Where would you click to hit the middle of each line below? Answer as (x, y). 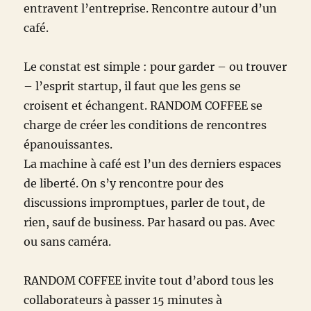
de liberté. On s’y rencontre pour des (124, 184)
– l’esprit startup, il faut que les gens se (133, 86)
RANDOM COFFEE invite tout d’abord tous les (149, 281)
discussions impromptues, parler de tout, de (145, 203)
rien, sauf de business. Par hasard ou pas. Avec (150, 222)
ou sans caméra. (68, 242)
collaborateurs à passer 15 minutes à (123, 300)
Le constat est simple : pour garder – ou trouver (155, 67)
